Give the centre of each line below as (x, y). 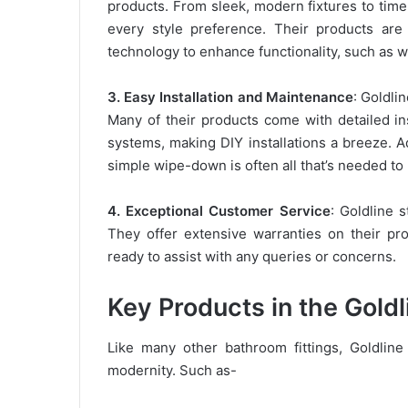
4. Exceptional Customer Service (219, 210)
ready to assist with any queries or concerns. (252, 256)
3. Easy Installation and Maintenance (230, 97)
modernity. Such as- (172, 371)
